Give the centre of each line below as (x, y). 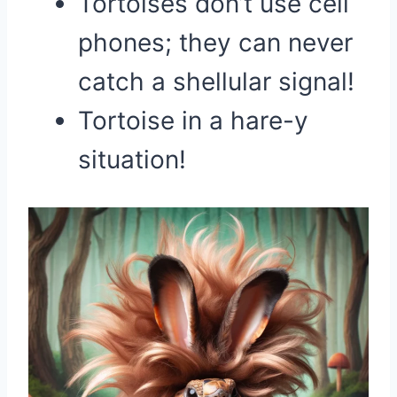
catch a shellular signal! (216, 82)
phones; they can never (215, 43)
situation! (132, 160)
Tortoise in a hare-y (193, 121)
